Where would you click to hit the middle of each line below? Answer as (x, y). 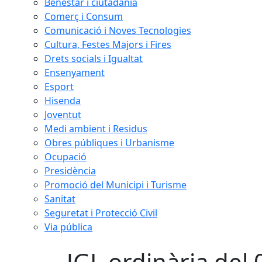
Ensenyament (75, 73)
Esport (59, 87)
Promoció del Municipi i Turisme (116, 185)
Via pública (68, 227)
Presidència (70, 171)
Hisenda (63, 101)
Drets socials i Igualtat (94, 58)
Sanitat (60, 199)
